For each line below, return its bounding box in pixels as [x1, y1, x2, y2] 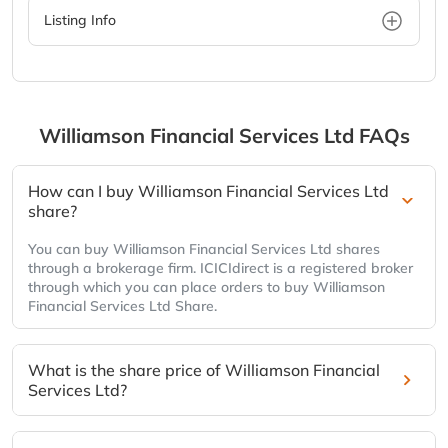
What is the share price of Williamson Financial [28, 360, 380, 381]
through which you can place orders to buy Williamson [28, 278, 385, 297]
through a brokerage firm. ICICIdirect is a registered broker [28, 259, 413, 278]
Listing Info [44, 11, 116, 30]
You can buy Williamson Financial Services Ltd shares [28, 240, 380, 259]
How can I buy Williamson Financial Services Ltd [28, 181, 389, 202]
